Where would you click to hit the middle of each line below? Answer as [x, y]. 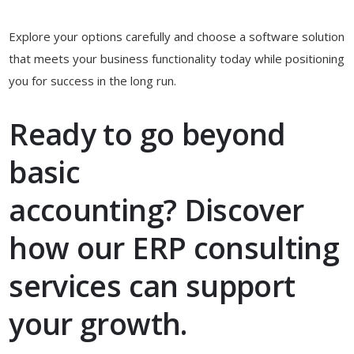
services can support [152, 285]
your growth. [98, 323]
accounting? [96, 209]
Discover [244, 209]
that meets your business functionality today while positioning [177, 58]
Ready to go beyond [147, 134]
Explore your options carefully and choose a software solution [177, 36]
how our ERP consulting [174, 247]
